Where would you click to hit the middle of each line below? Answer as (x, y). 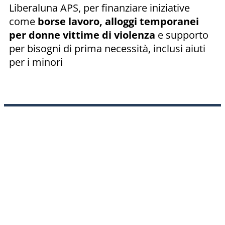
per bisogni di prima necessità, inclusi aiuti (107, 48)
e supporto (182, 35)
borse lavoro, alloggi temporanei (118, 21)
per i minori (36, 62)
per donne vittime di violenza (82, 35)
